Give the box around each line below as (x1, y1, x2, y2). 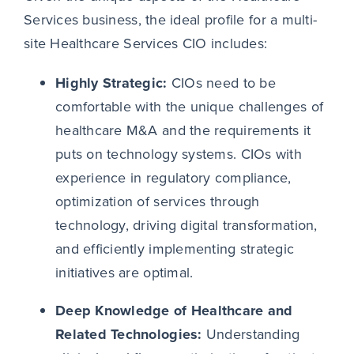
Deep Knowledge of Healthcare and (55, 300, 293, 322)
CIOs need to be (167, 73, 276, 94)
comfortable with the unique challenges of (55, 96, 324, 118)
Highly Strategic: (55, 73, 168, 94)
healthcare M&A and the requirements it (55, 120, 311, 141)
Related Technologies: (55, 324, 202, 345)
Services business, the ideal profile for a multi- (23, 9, 318, 31)
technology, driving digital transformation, (55, 215, 318, 236)
